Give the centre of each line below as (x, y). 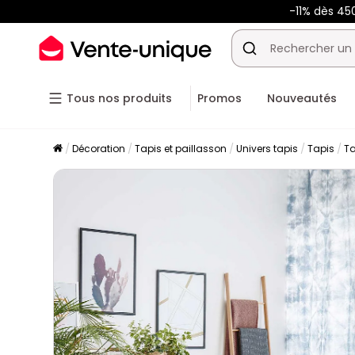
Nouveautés (302, 98)
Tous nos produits (119, 98)
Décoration (99, 149)
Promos (219, 98)
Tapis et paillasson (181, 149)
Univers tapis (267, 149)
